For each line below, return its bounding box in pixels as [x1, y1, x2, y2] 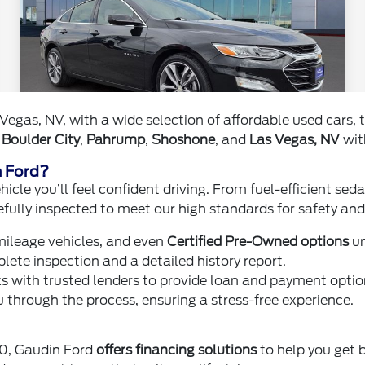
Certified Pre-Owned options [167, 234, 350, 249]
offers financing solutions [96, 342, 257, 358]
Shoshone [152, 132, 216, 147]
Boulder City [2, 132, 81, 147]
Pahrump [86, 132, 146, 147]
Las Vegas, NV [249, 132, 341, 147]
